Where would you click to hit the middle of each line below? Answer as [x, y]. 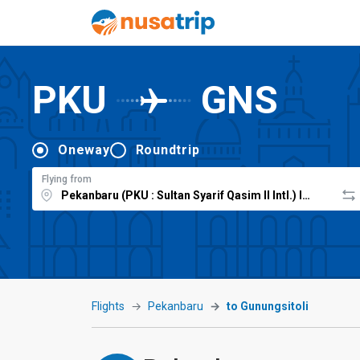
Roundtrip [168, 149]
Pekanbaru [176, 306]
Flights [108, 306]
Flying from [67, 179]
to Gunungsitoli [268, 306]
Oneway [84, 149]
